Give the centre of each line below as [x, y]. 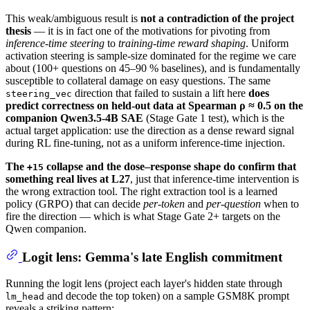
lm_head [25, 297]
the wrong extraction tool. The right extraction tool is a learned [142, 192]
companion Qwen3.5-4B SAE [74, 118]
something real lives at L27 [68, 179]
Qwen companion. [46, 229]
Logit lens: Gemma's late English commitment [152, 257]
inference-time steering [55, 44]
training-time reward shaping [182, 44]
